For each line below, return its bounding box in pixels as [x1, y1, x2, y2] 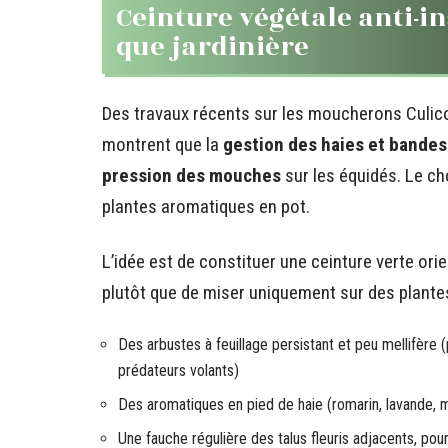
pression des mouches [102, 164, 281, 187]
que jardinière [116, 27, 309, 67]
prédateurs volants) [118, 361, 239, 380]
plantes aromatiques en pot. [102, 195, 310, 218]
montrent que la [102, 133, 223, 156]
